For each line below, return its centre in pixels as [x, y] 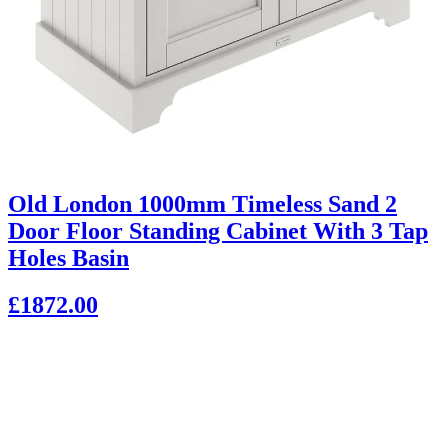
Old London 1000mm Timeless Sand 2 [202, 203]
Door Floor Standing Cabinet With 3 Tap [218, 230]
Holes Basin [68, 257]
